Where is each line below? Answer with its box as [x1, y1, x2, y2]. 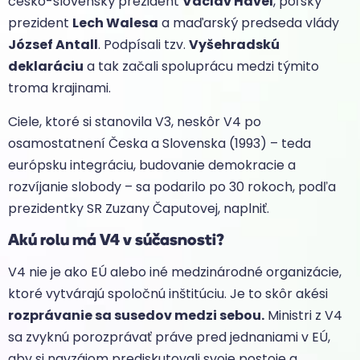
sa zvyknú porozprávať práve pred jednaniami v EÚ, [8, 328, 330, 347]
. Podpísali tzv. [98, 35, 189, 55]
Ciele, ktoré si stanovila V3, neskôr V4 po [8, 112, 261, 131]
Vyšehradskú [189, 35, 280, 55]
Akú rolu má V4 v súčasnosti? [8, 230, 224, 250]
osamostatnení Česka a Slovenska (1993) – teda [8, 133, 311, 153]
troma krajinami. [8, 79, 111, 98]
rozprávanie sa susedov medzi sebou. [8, 306, 264, 325]
